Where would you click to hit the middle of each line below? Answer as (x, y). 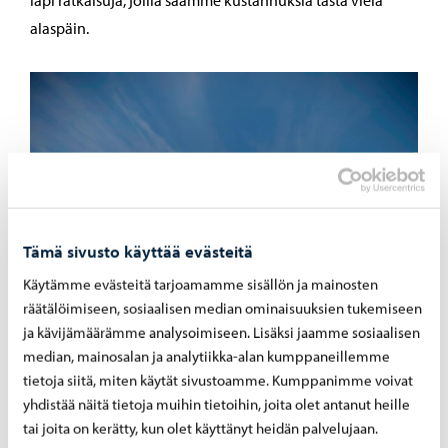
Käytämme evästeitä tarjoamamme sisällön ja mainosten (200, 284)
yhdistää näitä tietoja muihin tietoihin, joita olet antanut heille (216, 404)
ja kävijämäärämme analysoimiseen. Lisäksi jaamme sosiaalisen (221, 332)
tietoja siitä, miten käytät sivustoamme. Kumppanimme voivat (218, 380)
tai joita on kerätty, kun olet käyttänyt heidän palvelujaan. (200, 428)
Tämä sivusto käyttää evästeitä (138, 251)
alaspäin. (59, 28)
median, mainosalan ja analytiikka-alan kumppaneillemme (206, 356)
